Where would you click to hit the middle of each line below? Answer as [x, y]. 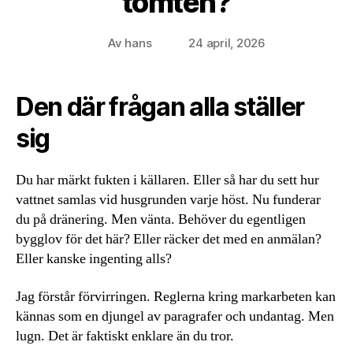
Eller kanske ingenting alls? [94, 259]
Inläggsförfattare [141, 44]
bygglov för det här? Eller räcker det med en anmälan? [169, 240]
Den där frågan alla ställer [160, 107]
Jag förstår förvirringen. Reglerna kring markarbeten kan [176, 296]
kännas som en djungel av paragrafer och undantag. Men [175, 316]
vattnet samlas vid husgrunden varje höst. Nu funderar [168, 200]
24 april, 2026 [227, 43]
